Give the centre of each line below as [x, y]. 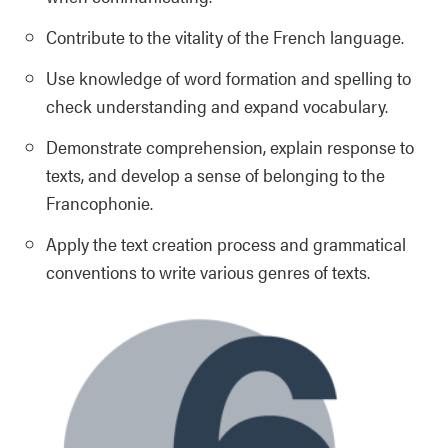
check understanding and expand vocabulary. [217, 106]
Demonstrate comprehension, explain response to [230, 147]
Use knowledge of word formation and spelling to [228, 78]
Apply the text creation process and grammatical [226, 244]
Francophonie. [99, 203]
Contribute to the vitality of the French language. [225, 37]
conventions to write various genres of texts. [208, 272]
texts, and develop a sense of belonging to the [215, 175]
